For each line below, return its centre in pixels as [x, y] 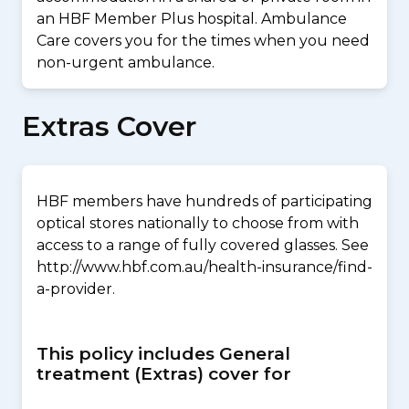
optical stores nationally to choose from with [198, 223]
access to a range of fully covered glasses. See [203, 245]
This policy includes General [163, 354]
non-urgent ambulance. [126, 63]
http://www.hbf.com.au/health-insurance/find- [204, 267]
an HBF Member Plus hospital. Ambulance [192, 19]
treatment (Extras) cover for [164, 374]
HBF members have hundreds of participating [204, 201]
